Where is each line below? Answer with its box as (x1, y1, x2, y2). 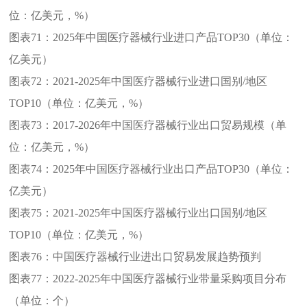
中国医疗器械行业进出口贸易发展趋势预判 (53, 250, 262, 262)
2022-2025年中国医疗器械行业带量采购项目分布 (53, 272, 287, 284)
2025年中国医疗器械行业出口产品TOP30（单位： (53, 162, 294, 175)
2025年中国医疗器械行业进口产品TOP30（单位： (53, 31, 294, 43)
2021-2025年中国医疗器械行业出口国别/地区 (53, 206, 268, 219)
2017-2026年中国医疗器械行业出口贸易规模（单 (53, 119, 287, 131)
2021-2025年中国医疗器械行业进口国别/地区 (53, 75, 268, 87)
